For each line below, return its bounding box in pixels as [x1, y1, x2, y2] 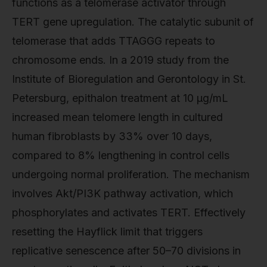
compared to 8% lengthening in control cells [12, 148, 229, 162]
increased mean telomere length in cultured [12, 110, 223, 123]
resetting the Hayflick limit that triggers [12, 225, 203, 238]
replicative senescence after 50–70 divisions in [12, 244, 241, 257]
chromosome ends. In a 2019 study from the [12, 53, 229, 66]
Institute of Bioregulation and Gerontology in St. [12, 72, 246, 85]
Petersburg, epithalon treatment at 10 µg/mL [12, 91, 228, 104]
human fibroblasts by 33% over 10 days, [12, 129, 212, 142]
